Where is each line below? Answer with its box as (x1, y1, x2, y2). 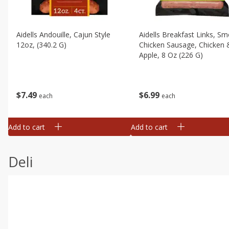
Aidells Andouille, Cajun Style (16, 30, 110, 39)
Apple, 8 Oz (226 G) (139, 50, 203, 60)
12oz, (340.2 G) (16, 40, 66, 50)
